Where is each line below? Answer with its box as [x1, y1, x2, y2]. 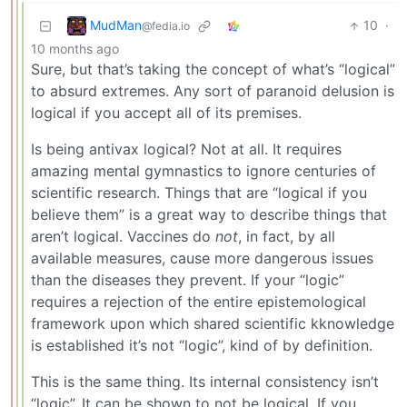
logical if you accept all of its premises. [31, 104, 302, 123]
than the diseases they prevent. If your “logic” [31, 271, 344, 290]
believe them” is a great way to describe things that [31, 205, 387, 224]
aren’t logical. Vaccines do [31, 227, 215, 246]
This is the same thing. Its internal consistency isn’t [31, 372, 379, 392]
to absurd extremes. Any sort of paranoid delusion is [31, 82, 394, 101]
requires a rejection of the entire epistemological [31, 293, 366, 312]
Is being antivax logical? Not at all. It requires [31, 140, 342, 159]
